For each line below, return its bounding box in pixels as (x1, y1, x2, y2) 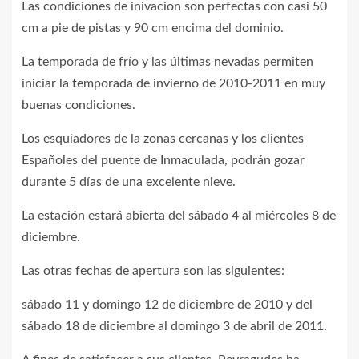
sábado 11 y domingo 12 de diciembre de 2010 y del (22, 298, 313, 311)
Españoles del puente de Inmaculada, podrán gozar (22, 154, 305, 167)
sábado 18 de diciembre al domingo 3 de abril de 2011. (22, 320, 327, 333)
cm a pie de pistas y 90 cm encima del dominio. (22, 22, 284, 34)
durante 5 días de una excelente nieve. (22, 175, 236, 188)
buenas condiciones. (22, 99, 135, 111)
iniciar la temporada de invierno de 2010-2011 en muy (22, 77, 325, 90)
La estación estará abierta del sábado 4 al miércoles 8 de (22, 209, 336, 222)
